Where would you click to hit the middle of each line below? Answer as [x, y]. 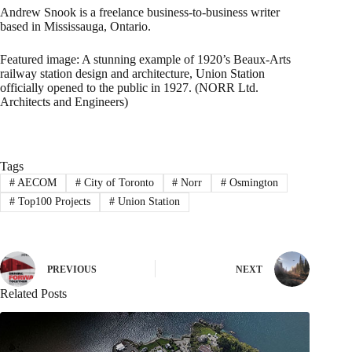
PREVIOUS [72, 270]
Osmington [253, 183]
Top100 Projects [52, 202]
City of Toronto [117, 183]
